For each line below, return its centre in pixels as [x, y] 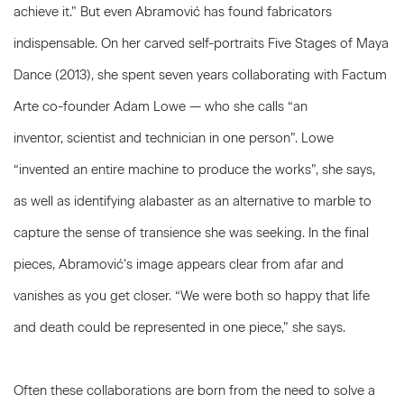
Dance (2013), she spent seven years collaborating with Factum [200, 75]
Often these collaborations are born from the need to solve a [194, 390]
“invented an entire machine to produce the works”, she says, [194, 170]
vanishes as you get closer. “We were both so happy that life [192, 296]
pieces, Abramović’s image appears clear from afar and [179, 264]
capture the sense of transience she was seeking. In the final [191, 233]
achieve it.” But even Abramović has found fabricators [173, 12]
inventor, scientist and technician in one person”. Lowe [174, 138]
